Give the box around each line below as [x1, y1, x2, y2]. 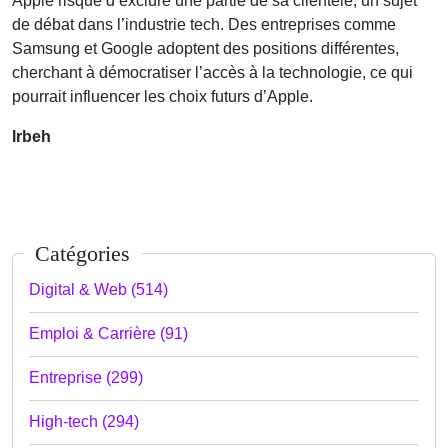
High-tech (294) [29, 413, 139, 431]
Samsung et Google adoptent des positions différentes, [12, 39, 399, 57]
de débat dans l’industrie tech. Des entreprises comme [12, 15, 396, 33]
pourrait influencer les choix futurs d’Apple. [12, 87, 313, 105]
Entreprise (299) [29, 369, 143, 387]
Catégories [34, 241, 130, 266]
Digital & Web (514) [29, 280, 168, 298]
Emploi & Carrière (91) [29, 325, 188, 343]
